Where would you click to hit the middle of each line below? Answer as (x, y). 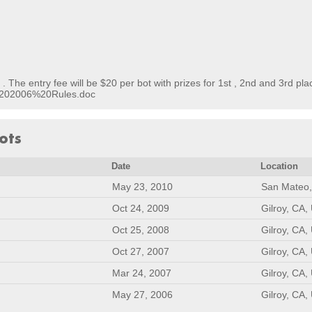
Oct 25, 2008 (141, 229)
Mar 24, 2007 (142, 273)
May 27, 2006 (142, 294)
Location (280, 166)
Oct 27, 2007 (141, 251)
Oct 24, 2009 (141, 208)
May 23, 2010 (142, 186)
